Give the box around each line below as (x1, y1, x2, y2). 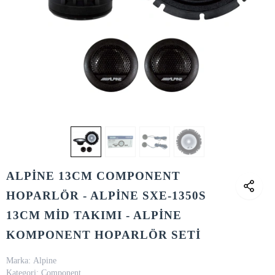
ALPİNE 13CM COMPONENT (6, 169, 180, 182)
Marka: (6, 256, 31, 265)
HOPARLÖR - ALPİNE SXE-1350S (6, 189, 206, 202)
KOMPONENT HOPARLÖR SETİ (6, 228, 201, 241)
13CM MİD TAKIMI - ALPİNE (6, 209, 182, 222)
